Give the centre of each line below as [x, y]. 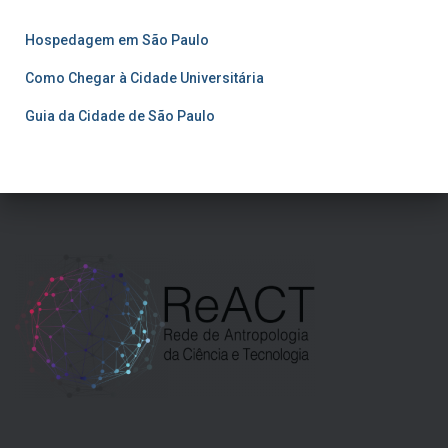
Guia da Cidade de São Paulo [120, 116]
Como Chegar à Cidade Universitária [144, 78]
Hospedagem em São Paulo [117, 40]
